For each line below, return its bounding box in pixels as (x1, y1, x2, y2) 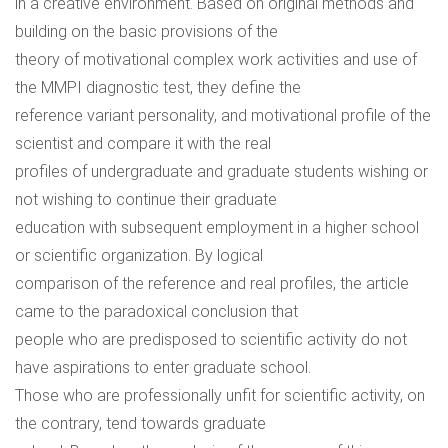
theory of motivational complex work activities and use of (15, 50, 417, 69)
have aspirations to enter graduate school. (15, 358, 311, 377)
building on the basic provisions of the (15, 22, 278, 41)
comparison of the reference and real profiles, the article (15, 274, 409, 293)
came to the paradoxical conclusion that (15, 302, 298, 321)
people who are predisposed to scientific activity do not (15, 330, 407, 349)
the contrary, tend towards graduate (15, 414, 266, 433)
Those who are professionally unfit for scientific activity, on (15, 386, 425, 405)
